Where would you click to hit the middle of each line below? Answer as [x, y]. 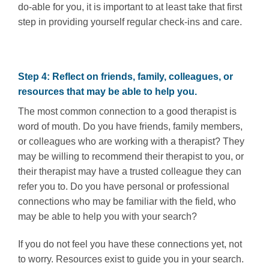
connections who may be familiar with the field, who [127, 202]
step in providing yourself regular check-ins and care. [130, 22]
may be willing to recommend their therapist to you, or [131, 157]
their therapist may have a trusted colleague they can [130, 172]
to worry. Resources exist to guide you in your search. [131, 259]
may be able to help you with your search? [107, 217]
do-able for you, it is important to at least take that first [130, 7]
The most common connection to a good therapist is [127, 112]
